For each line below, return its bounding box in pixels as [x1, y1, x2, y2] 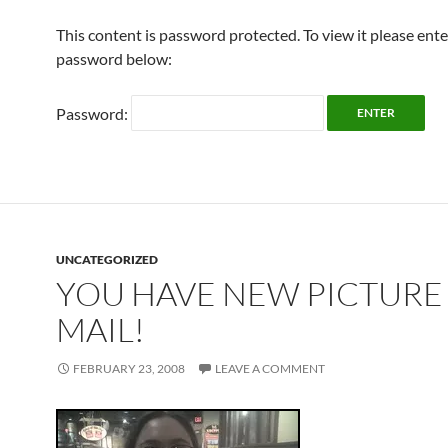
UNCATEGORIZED [56, 252, 158, 267]
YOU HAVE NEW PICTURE [56, 273, 443, 314]
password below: [56, 49, 172, 68]
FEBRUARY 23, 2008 [73, 361, 185, 376]
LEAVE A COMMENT [215, 361, 325, 376]
